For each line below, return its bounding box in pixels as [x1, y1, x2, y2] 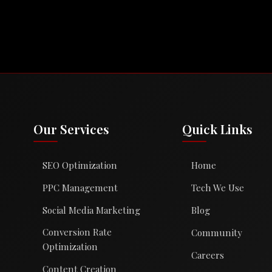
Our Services [33, 120, 109, 137]
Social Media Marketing [42, 203, 140, 216]
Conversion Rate [42, 225, 112, 238]
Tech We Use [191, 181, 245, 194]
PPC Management [42, 181, 118, 194]
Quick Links [182, 120, 253, 137]
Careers [191, 248, 225, 261]
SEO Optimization [42, 158, 117, 171]
